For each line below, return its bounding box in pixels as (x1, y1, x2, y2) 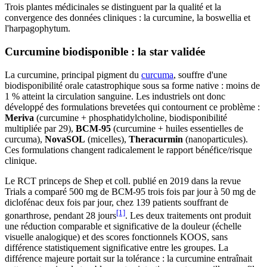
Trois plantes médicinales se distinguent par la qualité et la (5, 2, 221, 13)
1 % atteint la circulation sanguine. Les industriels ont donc (5, 91, 225, 101)
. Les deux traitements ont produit (125, 210, 251, 221)
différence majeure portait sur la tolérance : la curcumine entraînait (5, 253, 252, 264)
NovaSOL (45, 133, 85, 144)
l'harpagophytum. (5, 23, 70, 34)
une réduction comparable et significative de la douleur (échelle (5, 221, 241, 232)
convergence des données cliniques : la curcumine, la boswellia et (5, 13, 250, 23)
